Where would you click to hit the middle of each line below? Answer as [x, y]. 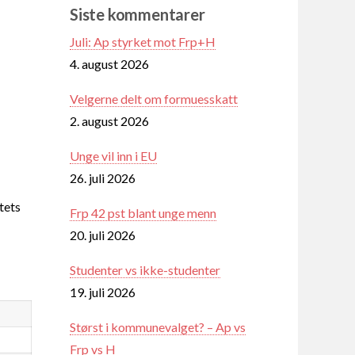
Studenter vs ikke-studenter [145, 269]
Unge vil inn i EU [113, 155]
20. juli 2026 [103, 235]
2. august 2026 [109, 120]
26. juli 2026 [103, 177]
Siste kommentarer [137, 14]
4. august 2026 [109, 63]
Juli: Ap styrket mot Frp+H [143, 41]
